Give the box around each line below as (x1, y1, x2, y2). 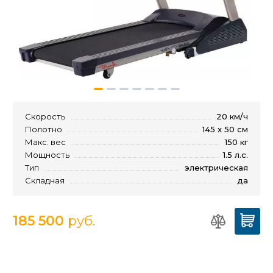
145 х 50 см (202, 124, 248, 134)
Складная (25, 175, 65, 185)
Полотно (25, 124, 62, 134)
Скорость (25, 111, 65, 121)
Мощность (25, 149, 69, 160)
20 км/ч (216, 111, 248, 121)
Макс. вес (25, 136, 66, 147)
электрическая (185, 162, 248, 172)
